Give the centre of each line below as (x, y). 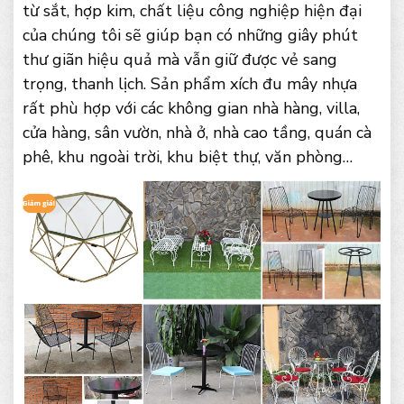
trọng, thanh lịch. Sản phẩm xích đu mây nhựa (190, 84)
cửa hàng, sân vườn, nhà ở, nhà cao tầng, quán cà (197, 133)
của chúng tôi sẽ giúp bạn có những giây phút (190, 35)
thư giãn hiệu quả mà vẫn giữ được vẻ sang (180, 60)
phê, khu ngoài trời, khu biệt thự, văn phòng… (188, 157)
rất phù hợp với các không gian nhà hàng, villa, (191, 108)
